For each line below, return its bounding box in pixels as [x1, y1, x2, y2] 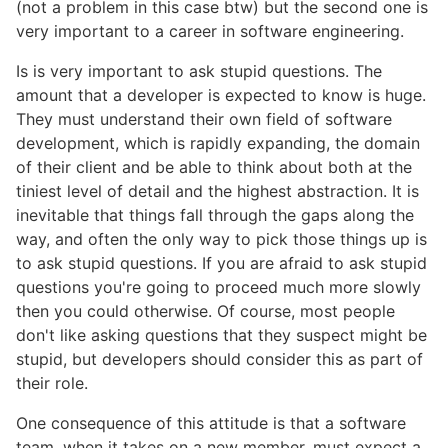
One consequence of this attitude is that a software [16, 413, 406, 434]
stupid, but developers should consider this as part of [16, 349, 423, 370]
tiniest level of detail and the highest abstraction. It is [16, 181, 419, 202]
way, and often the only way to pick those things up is [16, 229, 427, 250]
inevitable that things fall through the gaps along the [16, 205, 414, 226]
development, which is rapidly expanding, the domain [16, 133, 420, 154]
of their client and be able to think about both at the [16, 157, 412, 178]
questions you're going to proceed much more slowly [16, 277, 421, 298]
